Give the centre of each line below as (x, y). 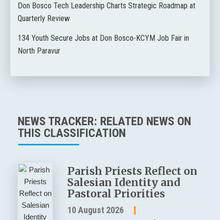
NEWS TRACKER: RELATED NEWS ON (104, 122)
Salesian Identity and (124, 183)
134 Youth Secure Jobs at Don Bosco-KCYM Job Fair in (103, 38)
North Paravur (39, 51)
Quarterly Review (43, 19)
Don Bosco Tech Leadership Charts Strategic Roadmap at (106, 6)
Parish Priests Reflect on (133, 171)
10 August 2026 (96, 210)
